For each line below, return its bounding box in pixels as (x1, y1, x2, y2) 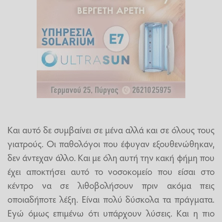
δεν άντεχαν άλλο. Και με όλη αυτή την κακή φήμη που (7, 150, 215, 164)
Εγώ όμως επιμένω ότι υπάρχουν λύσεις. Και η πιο (7, 206, 215, 219)
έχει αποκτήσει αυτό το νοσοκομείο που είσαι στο (7, 164, 215, 177)
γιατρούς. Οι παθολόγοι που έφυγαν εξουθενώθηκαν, (7, 136, 215, 150)
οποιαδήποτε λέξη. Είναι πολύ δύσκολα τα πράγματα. (7, 192, 215, 205)
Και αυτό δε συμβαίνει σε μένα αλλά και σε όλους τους (7, 122, 215, 136)
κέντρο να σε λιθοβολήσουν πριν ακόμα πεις (7, 178, 215, 191)
